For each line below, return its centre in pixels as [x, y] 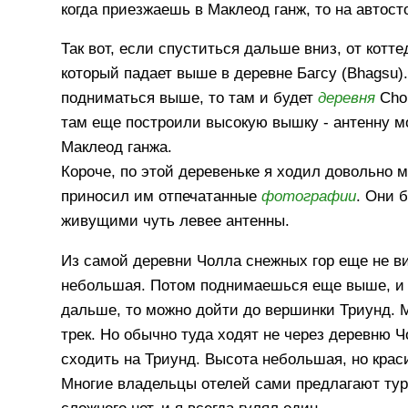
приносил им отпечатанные [162, 197]
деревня [347, 98]
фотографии [309, 197]
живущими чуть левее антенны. [176, 221]
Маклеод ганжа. [117, 148]
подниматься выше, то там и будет [190, 98]
